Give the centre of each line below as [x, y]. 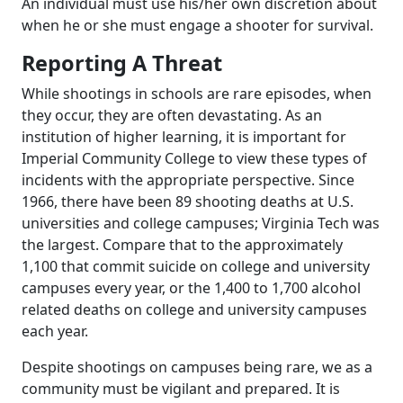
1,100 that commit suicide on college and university [196, 266]
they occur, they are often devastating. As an [172, 115]
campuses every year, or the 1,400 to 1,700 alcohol [191, 287]
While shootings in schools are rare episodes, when [197, 93]
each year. [55, 331]
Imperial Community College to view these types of [194, 158]
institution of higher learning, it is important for [184, 136]
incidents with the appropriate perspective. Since [188, 179]
